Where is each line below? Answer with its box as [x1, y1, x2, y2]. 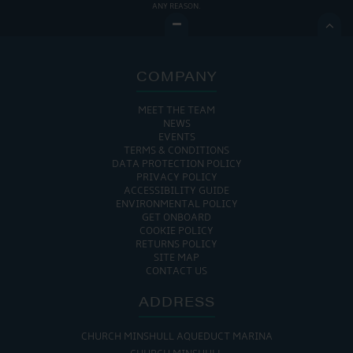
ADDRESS [138, 292, 215, 311]
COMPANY [136, 66, 217, 86]
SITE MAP [154, 252, 199, 265]
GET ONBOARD [142, 212, 211, 225]
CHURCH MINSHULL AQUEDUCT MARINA [80, 331, 273, 344]
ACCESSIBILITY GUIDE [124, 185, 229, 198]
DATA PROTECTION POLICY [111, 158, 242, 171]
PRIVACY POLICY [136, 172, 217, 184]
